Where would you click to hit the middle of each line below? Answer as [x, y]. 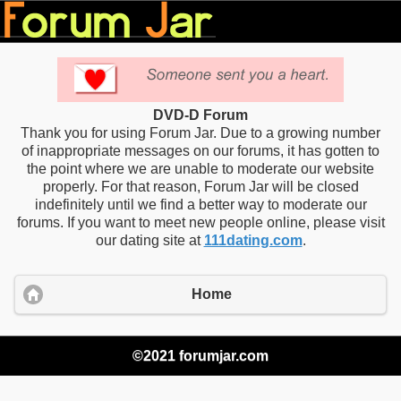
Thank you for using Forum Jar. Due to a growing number [200, 133]
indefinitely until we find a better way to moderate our [200, 205]
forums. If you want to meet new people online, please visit [200, 222]
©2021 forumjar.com [200, 355]
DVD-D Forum [200, 115]
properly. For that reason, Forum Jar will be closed [200, 187]
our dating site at [149, 240]
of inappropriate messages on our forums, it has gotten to [200, 151]
